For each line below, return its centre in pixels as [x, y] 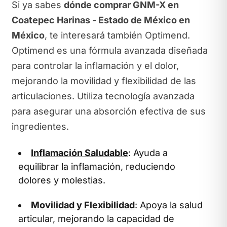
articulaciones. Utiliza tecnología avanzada [103, 96]
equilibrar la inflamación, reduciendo [97, 166]
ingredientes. [40, 126]
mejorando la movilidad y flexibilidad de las [104, 81]
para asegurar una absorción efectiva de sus [108, 111]
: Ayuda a [148, 153]
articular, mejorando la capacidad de [96, 219]
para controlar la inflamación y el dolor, [95, 66]
